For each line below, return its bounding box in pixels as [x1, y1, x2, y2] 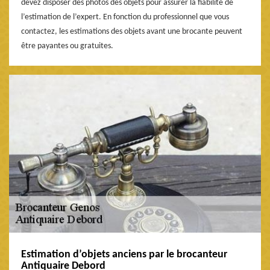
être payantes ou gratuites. [21, 41, 113, 51]
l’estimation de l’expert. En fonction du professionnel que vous [21, 12, 229, 22]
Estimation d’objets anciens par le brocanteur [21, 248, 227, 260]
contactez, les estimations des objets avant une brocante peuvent [21, 27, 242, 36]
